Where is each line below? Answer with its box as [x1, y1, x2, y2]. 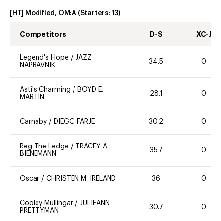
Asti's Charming [20, 86, 71, 94]
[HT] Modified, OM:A [10, 10, 77, 17]
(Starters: [77, 10, 112, 17]
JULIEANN [80, 200, 110, 207]
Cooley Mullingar [20, 200, 73, 207]
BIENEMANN [20, 150, 56, 158]
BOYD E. [77, 86, 103, 94]
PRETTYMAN [20, 207, 59, 215]
